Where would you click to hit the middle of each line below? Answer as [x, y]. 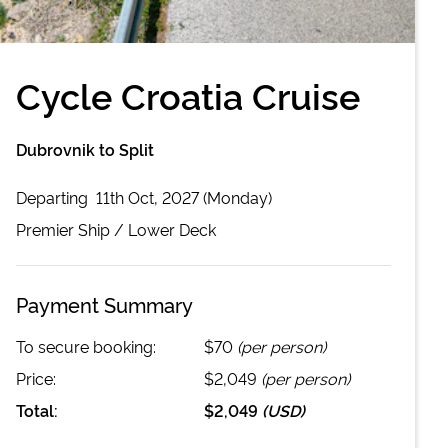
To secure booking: [86, 345]
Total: [37, 409]
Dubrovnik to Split [85, 148]
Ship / [101, 228]
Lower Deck [172, 228]
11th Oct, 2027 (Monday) [184, 196]
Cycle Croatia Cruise [188, 93]
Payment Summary [104, 303]
